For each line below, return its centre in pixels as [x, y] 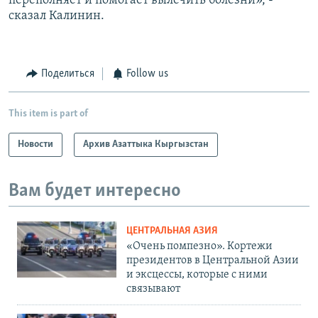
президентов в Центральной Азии [213, 261]
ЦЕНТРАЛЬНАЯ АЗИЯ [172, 231]
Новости [35, 144]
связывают [153, 289]
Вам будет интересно [95, 191]
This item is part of [48, 114]
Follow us [147, 74]
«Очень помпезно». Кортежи [199, 247]
